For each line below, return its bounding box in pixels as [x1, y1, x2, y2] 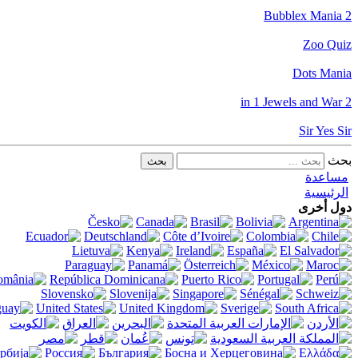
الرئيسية [304, 185, 348, 199]
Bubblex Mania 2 [264, 8, 352, 22]
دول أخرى [298, 200, 352, 214]
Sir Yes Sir [299, 123, 352, 137]
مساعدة [305, 169, 348, 184]
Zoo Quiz [303, 37, 352, 51]
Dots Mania [292, 66, 352, 80]
